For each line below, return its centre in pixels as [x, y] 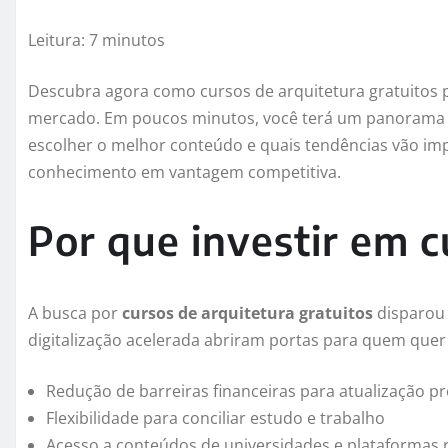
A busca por [75, 312]
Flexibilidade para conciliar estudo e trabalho [215, 417]
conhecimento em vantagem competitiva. [184, 171]
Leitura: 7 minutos [96, 39]
